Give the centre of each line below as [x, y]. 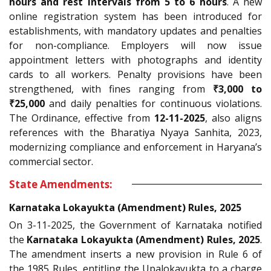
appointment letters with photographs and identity [135, 60]
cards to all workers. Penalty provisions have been [135, 74]
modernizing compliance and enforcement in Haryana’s [135, 147]
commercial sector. [51, 161]
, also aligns [233, 118]
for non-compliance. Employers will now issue [135, 45]
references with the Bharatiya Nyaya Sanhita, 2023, [135, 132]
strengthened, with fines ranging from [111, 89]
